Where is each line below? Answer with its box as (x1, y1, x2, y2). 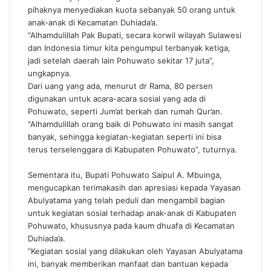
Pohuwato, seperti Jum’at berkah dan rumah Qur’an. (28, 106, 223, 116)
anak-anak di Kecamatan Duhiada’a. (28, 18, 158, 27)
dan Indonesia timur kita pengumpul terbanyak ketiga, (28, 43, 230, 53)
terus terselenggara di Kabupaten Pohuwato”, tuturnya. (28, 145, 237, 154)
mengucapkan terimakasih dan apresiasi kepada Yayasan (28, 183, 241, 192)
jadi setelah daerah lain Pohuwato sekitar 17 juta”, (28, 56, 214, 65)
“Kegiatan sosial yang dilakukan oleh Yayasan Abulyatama (28, 246, 243, 256)
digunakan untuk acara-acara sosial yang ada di (28, 94, 206, 103)
